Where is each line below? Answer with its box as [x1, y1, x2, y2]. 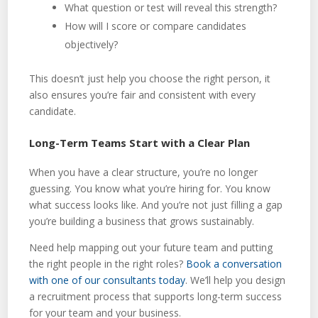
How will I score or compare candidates [65, 18, 247, 33]
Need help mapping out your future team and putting [29, 240, 273, 254]
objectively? [65, 37, 119, 51]
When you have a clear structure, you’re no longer [29, 165, 258, 179]
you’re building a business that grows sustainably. [29, 214, 255, 228]
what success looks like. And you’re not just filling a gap [29, 197, 283, 212]
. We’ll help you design [185, 273, 286, 287]
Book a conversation [186, 256, 283, 270]
